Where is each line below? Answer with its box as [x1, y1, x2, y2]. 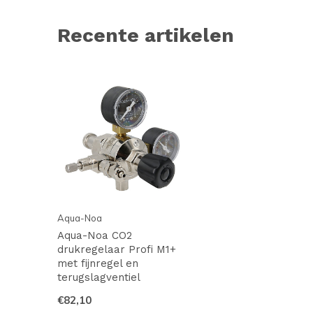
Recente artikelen [57, 24, 234, 47]
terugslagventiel [57, 271, 140, 284]
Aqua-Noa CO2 [57, 229, 132, 242]
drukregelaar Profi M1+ [57, 243, 176, 256]
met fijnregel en [57, 257, 138, 270]
